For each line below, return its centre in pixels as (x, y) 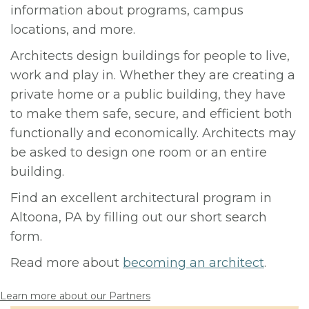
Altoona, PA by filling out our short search (139, 217)
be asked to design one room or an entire (139, 152)
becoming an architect (193, 263)
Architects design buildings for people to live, (150, 56)
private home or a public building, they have (148, 94)
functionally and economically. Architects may (153, 133)
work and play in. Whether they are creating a (153, 75)
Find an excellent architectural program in (141, 198)
